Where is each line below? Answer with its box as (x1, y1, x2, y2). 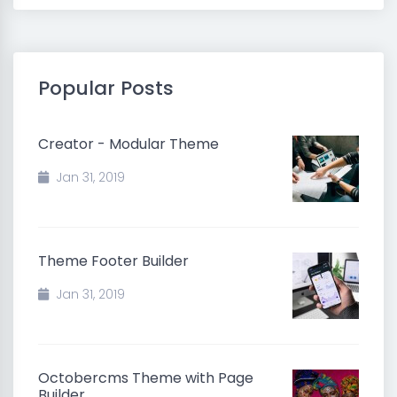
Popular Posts (38, 74, 174, 102)
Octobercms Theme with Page (38, 368, 253, 388)
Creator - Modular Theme (38, 134, 219, 154)
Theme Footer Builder (38, 251, 189, 271)
